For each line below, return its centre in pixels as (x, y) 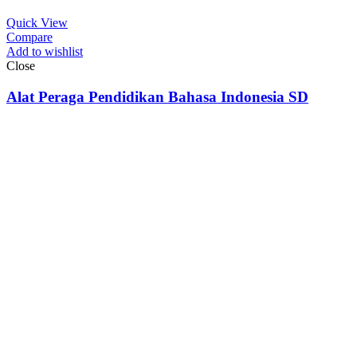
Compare (29, 37)
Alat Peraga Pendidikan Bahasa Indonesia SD (157, 97)
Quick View (37, 23)
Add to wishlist (45, 52)
